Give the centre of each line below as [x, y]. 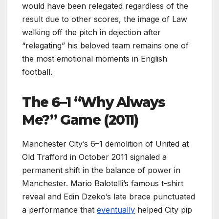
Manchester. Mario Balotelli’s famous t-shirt [103, 183]
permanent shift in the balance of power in [101, 170]
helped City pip [164, 209]
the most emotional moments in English [95, 58]
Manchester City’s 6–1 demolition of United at [105, 143]
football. [37, 72]
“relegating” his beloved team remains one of [105, 45]
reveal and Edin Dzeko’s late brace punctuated [109, 196]
